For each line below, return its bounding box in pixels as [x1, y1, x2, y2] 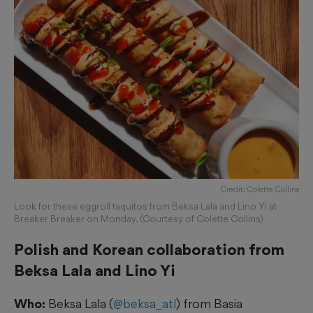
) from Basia [176, 296, 242, 312]
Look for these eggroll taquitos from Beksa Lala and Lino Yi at [14, 201, 277, 212]
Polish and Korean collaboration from [14, 240, 284, 259]
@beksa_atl [113, 296, 176, 312]
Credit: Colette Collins [221, 184, 299, 195]
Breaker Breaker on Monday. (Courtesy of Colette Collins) [14, 213, 263, 225]
